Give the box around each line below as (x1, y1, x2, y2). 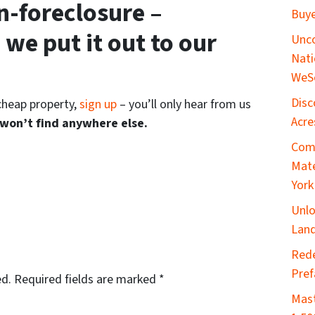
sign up (79, 96, 117, 114)
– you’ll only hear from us (117, 96, 251, 114)
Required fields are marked (14, 271, 159, 289)
